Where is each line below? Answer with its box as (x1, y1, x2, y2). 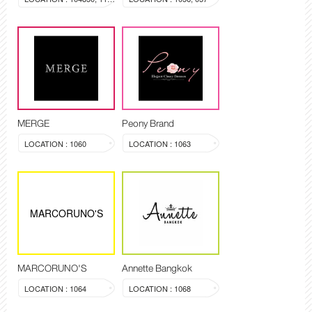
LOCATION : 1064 (24, 283, 86, 295)
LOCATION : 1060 (24, 138, 86, 150)
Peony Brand (122, 115, 174, 132)
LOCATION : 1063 (129, 138, 191, 150)
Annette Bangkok (122, 260, 192, 277)
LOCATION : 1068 (129, 283, 191, 295)
